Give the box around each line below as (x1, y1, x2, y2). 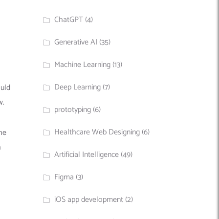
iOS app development (54, 193, 124, 206)
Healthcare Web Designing (54, 125, 140, 139)
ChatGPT (54, 13, 84, 26)
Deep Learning (54, 80, 101, 94)
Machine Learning (54, 58, 111, 71)
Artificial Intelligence (54, 148, 119, 161)
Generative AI (54, 35, 98, 49)
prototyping (54, 103, 91, 116)
